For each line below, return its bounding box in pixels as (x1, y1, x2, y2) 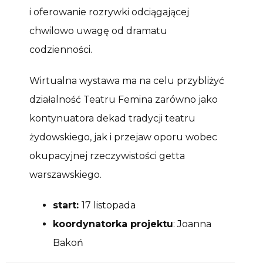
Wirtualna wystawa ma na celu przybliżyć (29, 75, 224, 86)
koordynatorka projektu (53, 218, 173, 230)
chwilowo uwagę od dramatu (29, 25, 167, 36)
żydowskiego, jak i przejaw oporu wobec (29, 131, 217, 143)
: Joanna (173, 218, 211, 230)
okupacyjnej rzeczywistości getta (29, 150, 185, 161)
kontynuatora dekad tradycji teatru (29, 112, 195, 124)
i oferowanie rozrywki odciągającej (29, 6, 189, 18)
